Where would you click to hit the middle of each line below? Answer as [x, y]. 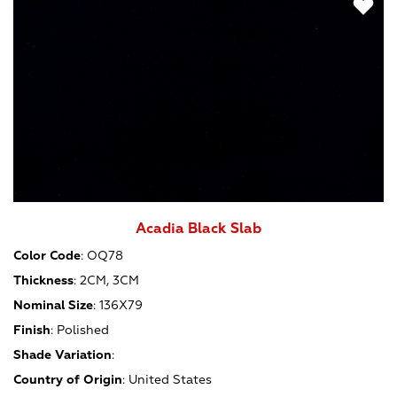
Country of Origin [68, 379]
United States [170, 379]
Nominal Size [53, 305]
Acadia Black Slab [198, 229]
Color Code [47, 255]
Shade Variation [62, 354]
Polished [83, 330]
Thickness [43, 280]
